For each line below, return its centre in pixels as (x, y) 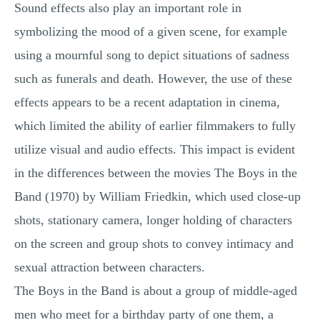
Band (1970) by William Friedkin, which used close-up (157, 196)
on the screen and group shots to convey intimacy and (154, 244)
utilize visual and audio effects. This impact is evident (155, 149)
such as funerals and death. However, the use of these (153, 79)
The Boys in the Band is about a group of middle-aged (156, 291)
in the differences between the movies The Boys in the (156, 173)
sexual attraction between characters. (110, 267)
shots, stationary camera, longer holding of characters (153, 220)
